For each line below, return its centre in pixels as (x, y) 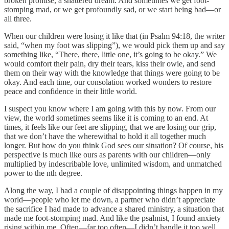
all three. (18, 18)
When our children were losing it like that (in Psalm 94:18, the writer (114, 36)
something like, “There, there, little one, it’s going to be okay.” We (110, 54)
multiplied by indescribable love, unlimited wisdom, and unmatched (113, 164)
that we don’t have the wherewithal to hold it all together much (105, 136)
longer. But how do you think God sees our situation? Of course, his (114, 145)
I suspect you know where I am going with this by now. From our (110, 108)
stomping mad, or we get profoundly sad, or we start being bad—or (112, 9)
